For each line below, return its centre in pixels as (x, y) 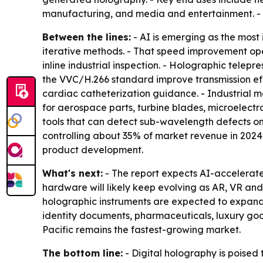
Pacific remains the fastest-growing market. (141, 230)
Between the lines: (87, 37)
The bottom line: (82, 253)
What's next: (73, 173)
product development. (93, 150)
